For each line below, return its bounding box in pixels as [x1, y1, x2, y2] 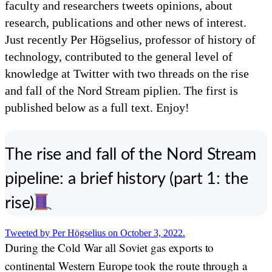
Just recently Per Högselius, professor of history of [5, 33, 256, 46]
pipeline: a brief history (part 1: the [5, 171, 248, 187]
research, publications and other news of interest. [5, 16, 246, 29]
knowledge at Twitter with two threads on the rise [5, 67, 249, 80]
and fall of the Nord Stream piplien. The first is [5, 84, 238, 97]
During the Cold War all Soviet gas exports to [5, 240, 214, 255]
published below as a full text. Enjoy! [5, 101, 189, 114]
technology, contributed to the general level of [5, 50, 233, 63]
